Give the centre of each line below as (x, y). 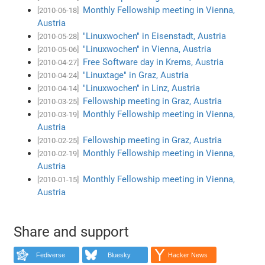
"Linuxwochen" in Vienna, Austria (147, 49)
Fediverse (50, 255)
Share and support (72, 232)
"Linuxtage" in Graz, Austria (136, 75)
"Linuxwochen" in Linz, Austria (142, 88)
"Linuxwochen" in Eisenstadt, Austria (155, 36)
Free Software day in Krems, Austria (153, 62)
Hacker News (188, 255)
